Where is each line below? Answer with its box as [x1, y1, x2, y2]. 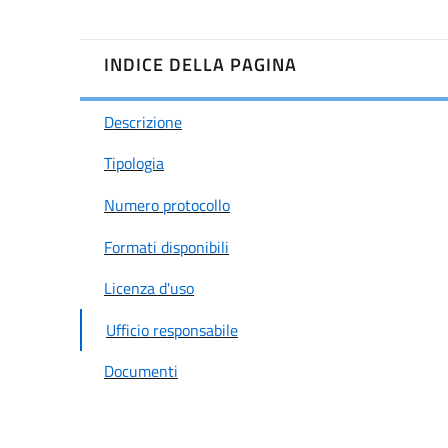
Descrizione [104, 109, 182, 134]
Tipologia [104, 151, 164, 176]
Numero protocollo [104, 193, 230, 218]
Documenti [104, 359, 178, 384]
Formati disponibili [104, 234, 229, 259]
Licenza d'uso [104, 276, 194, 301]
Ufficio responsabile [106, 317, 238, 342]
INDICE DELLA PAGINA [104, 50, 297, 79]
